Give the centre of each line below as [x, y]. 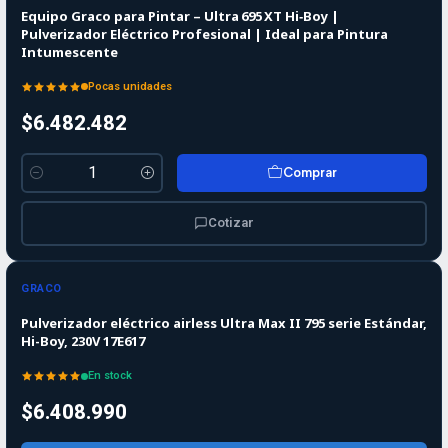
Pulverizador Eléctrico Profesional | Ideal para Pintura [204, 33]
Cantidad [50, 184]
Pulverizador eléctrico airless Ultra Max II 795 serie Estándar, [224, 323]
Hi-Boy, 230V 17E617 [83, 341]
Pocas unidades [130, 86]
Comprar [310, 173]
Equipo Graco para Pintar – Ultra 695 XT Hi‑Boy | [180, 15]
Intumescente [69, 51]
